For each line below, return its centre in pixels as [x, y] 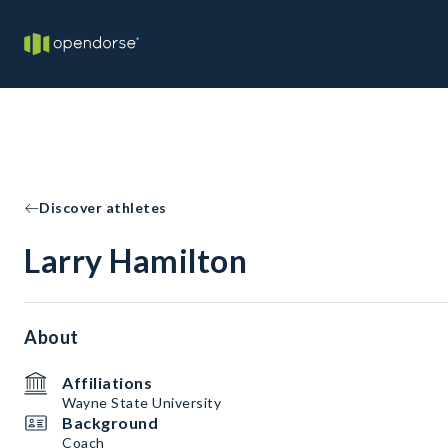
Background [110, 422]
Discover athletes [103, 207]
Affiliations [107, 382]
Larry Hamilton [135, 260]
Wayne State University [141, 402]
